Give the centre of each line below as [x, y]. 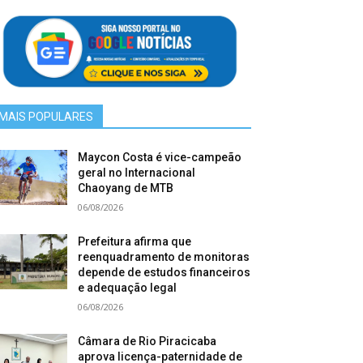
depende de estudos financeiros [164, 273]
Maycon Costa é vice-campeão [160, 158]
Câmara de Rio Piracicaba [147, 342]
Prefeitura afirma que [135, 242]
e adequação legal [128, 288]
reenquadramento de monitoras [164, 257]
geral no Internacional [137, 173]
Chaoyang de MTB [126, 188]
